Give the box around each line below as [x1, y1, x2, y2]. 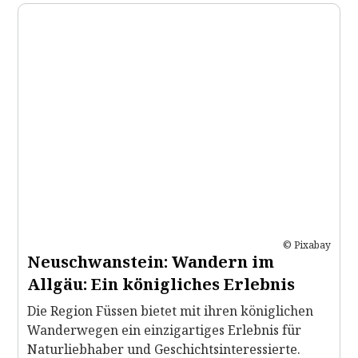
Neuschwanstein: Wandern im [27, 250, 274, 272]
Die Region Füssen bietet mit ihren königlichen [27, 301, 313, 320]
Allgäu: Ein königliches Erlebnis [27, 272, 295, 295]
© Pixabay [283, 237, 331, 252]
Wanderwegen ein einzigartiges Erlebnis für [27, 320, 301, 339]
